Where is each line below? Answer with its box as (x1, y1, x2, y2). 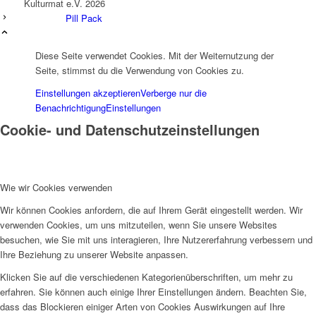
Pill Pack (66, 11, 102, 25)
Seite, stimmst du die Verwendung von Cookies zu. (35, 63, 244, 78)
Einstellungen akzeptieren (35, 86, 140, 100)
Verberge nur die (140, 86, 207, 100)
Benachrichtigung (35, 101, 106, 115)
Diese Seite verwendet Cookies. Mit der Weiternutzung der (35, 49, 274, 63)
